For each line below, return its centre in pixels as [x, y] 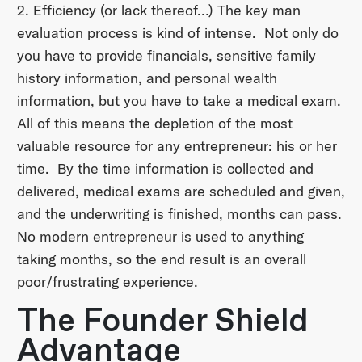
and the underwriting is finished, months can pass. [179, 214]
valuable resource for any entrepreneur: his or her [177, 146]
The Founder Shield [162, 322]
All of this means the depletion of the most [154, 124]
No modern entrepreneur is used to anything [160, 237]
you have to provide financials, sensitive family [166, 56]
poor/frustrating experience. [107, 282]
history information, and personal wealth [147, 78]
